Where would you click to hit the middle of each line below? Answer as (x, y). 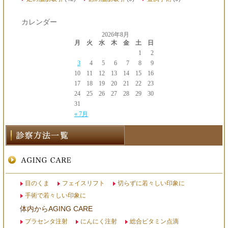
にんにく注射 (99, 222)
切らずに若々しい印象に (151, 183)
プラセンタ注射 (46, 222)
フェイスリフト (83, 183)
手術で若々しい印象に (55, 196)
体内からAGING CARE (56, 209)
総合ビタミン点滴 (154, 222)
